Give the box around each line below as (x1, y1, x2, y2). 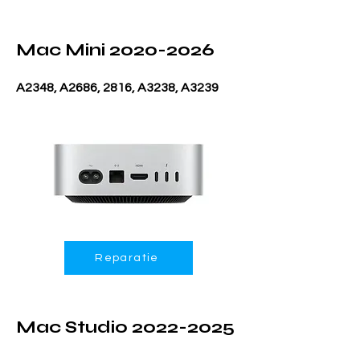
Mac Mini (16, 39, 109, 60)
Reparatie (95, 252, 159, 264)
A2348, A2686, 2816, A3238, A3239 (16, 81, 219, 94)
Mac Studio (16, 317, 132, 337)
